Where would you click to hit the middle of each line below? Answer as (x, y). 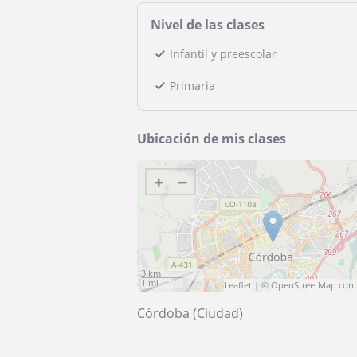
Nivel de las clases (208, 25)
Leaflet (238, 285)
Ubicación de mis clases (212, 139)
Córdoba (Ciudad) (190, 313)
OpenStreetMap (304, 285)
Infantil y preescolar (223, 54)
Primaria (192, 86)
